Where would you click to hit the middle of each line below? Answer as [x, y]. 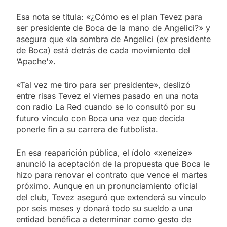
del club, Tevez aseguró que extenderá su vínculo [111, 197]
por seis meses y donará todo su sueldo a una [104, 208]
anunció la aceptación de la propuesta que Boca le [113, 163]
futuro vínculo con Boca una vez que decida [101, 118]
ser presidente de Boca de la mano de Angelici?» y [113, 28]
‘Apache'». [36, 61]
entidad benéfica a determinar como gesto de [104, 219]
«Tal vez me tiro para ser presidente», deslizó [103, 84]
